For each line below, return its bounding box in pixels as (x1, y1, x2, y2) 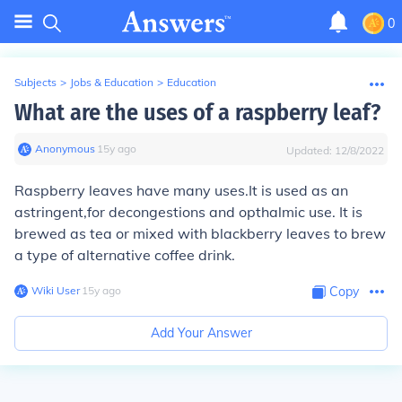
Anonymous (35, 142, 95, 155)
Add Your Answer (150, 325, 252, 341)
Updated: (286, 144, 335, 157)
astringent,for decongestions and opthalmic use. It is (14, 203, 363, 221)
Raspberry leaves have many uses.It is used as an (14, 181, 348, 199)
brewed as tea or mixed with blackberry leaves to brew (14, 224, 386, 242)
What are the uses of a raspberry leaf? (14, 99, 380, 127)
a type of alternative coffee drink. (14, 246, 235, 264)
